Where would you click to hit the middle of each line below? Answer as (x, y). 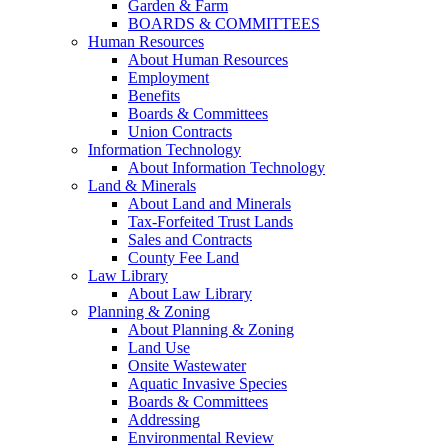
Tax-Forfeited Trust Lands (210, 222)
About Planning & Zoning (211, 330)
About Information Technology (226, 168)
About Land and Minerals (209, 204)
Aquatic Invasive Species (207, 384)
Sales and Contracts (190, 240)
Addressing (164, 420)
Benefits (154, 96)
